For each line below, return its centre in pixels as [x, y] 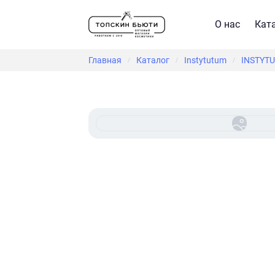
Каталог [153, 60]
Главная [105, 60]
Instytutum [205, 60]
